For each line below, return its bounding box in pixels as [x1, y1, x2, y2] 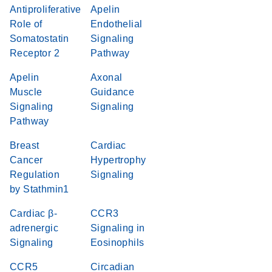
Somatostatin [10, 33, 69, 44]
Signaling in [90, 223, 145, 233]
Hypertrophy [90, 155, 146, 165]
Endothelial [90, 19, 143, 29]
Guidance [90, 87, 135, 97]
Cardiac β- [10, 208, 57, 219]
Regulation [10, 169, 60, 180]
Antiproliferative [10, 4, 81, 15]
